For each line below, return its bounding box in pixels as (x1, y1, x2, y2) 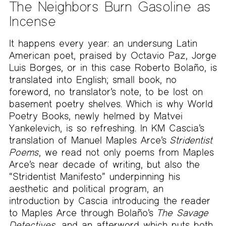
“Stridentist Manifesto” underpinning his (9, 170, 180, 182)
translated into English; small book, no (9, 73, 177, 85)
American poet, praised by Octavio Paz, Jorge (9, 49, 216, 61)
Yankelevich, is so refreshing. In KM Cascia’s (9, 122, 204, 134)
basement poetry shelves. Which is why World (9, 97, 213, 109)
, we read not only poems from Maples (39, 146, 214, 158)
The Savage (156, 206, 208, 218)
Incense (9, 12, 56, 30)
